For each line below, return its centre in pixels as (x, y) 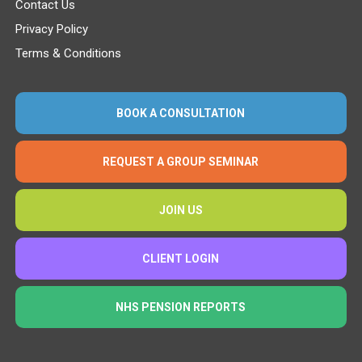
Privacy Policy (51, 29)
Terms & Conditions (68, 53)
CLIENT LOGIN (181, 258)
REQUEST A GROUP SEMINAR (181, 161)
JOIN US (181, 210)
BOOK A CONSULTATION (181, 113)
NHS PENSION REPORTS (181, 307)
